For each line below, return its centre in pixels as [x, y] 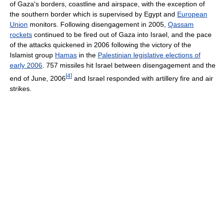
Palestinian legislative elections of [149, 55]
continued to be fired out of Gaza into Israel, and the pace [122, 34]
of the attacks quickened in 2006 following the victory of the [100, 45]
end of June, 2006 [38, 78]
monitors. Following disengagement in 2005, [98, 24]
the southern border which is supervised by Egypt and [93, 14]
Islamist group [32, 55]
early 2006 [26, 65]
